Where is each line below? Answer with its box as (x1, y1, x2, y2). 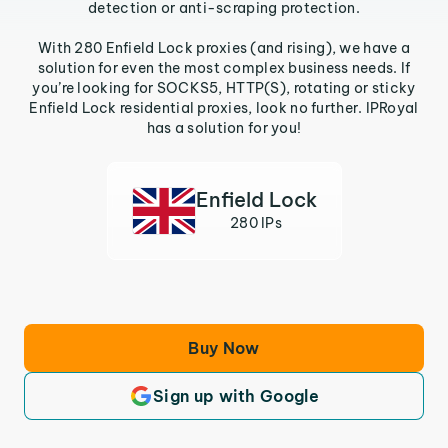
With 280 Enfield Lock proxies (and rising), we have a (38, 39, 410, 57)
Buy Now (188, 338, 260, 358)
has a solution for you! (146, 119, 302, 137)
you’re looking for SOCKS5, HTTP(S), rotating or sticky (32, 79, 416, 97)
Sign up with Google (152, 386, 320, 406)
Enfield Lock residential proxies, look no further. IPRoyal (29, 99, 419, 117)
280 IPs (230, 214, 282, 232)
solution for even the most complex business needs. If (37, 59, 411, 77)
